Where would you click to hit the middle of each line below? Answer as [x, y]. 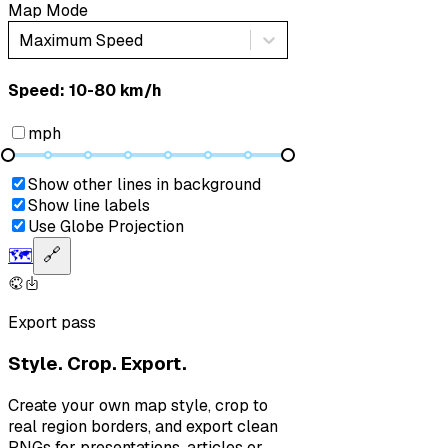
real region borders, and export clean [143, 427]
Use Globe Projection [106, 226]
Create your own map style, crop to [138, 406]
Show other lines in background [144, 184]
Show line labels [89, 205]
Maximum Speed [81, 40]
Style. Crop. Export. [97, 364]
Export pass [52, 322]
